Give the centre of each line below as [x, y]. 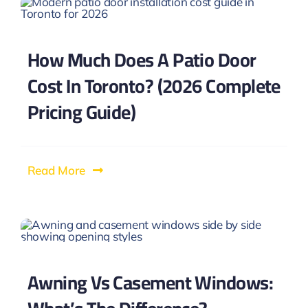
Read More [56, 170]
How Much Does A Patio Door [142, 59]
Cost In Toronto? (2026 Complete [154, 86]
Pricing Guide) [81, 112]
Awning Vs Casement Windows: [150, 282]
